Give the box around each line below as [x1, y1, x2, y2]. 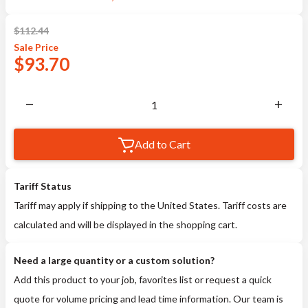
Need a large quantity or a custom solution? [14, 254, 214, 266]
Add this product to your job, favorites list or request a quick [14, 274, 272, 285]
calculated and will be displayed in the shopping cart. [14, 219, 237, 230]
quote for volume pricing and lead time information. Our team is [14, 293, 283, 305]
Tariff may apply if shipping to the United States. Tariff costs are [14, 199, 287, 211]
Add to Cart [134, 137, 190, 151]
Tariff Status [14, 180, 71, 192]
